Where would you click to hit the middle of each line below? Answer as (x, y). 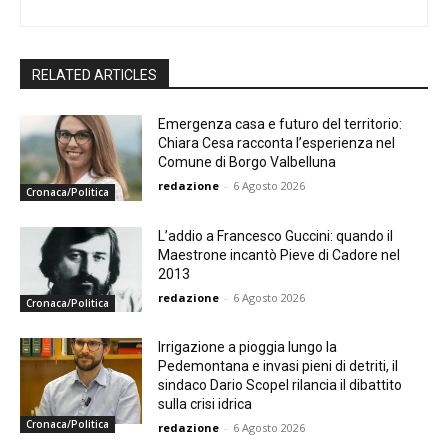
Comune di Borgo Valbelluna (247, 162)
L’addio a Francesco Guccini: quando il (276, 235)
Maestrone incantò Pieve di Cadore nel (279, 254)
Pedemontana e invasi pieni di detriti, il (278, 366)
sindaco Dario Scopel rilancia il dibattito (280, 385)
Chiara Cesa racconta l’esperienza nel (277, 143)
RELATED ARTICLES (94, 75)
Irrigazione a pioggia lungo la (248, 347)
